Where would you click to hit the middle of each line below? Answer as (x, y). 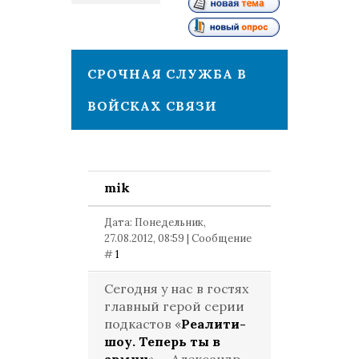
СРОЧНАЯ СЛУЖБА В (167, 74)
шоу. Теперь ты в (162, 341)
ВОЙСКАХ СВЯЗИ (152, 106)
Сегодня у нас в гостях (176, 288)
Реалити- (214, 324)
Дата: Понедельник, (155, 222)
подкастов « (143, 324)
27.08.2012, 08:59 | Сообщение (178, 238)
